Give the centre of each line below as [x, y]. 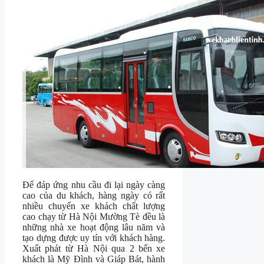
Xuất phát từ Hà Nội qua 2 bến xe [94, 249]
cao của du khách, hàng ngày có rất [94, 196]
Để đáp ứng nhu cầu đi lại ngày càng [94, 185]
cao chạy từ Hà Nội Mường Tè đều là [94, 217]
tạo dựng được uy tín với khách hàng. [94, 238]
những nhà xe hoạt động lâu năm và [94, 227]
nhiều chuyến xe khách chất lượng [94, 206]
